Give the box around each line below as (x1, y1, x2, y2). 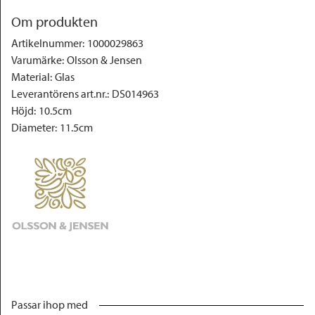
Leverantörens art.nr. (11, 86, 107, 101)
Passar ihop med (11, 297, 88, 311)
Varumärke (11, 53, 62, 67)
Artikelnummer (11, 36, 82, 50)
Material (11, 70, 50, 84)
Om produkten (11, 13, 98, 30)
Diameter (11, 120, 55, 134)
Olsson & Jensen (67, 53, 142, 67)
